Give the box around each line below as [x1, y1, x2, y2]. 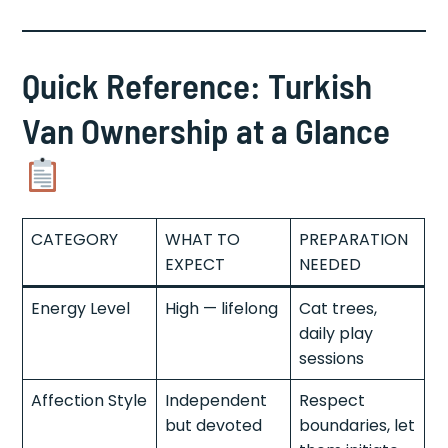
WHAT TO [165, 227, 241, 251]
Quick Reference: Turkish [22, 63, 373, 106]
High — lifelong [165, 296, 279, 320]
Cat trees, [299, 296, 378, 320]
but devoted [165, 413, 263, 437]
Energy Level [31, 296, 131, 320]
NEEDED [299, 252, 362, 276]
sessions [299, 346, 365, 370]
